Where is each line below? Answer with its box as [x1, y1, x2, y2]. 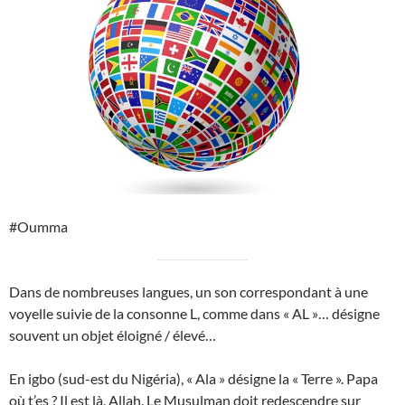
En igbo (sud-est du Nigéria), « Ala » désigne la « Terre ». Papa [9, 370, 378, 388]
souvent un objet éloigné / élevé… [9, 326, 216, 344]
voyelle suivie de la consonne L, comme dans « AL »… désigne [9, 305, 380, 323]
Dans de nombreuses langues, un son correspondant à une [9, 283, 368, 301]
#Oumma [9, 218, 68, 236]
